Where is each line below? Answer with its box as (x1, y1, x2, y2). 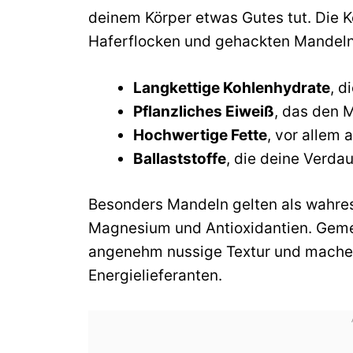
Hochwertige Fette (133, 125, 267, 144)
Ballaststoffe (133, 149, 226, 168)
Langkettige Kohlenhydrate (133, 78, 330, 97)
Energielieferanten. (88, 266, 222, 285)
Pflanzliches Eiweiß (133, 102, 274, 121)
